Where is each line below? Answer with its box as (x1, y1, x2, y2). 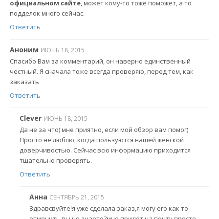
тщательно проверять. (20, 156, 92, 165)
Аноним (10, 44, 39, 54)
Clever (20, 113, 42, 123)
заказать (10, 77, 39, 87)
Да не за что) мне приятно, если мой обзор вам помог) (20, 125, 188, 134)
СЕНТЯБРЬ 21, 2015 (49, 193, 104, 201)
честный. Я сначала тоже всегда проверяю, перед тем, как (10, 67, 194, 76)
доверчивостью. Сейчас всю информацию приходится (20, 146, 191, 155)
